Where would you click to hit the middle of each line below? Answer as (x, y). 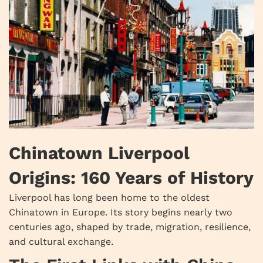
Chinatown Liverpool (99, 153)
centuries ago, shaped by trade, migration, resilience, (130, 227)
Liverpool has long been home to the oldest (109, 198)
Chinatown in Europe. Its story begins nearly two (121, 213)
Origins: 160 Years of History (131, 178)
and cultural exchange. (61, 242)
